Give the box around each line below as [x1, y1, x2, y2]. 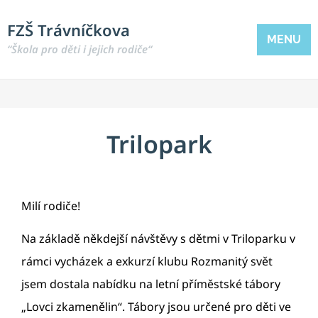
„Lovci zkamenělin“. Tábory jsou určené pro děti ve [21, 299, 291, 315]
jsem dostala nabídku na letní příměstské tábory [21, 276, 280, 292]
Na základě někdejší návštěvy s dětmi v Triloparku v [21, 231, 295, 247]
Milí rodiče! [21, 198, 80, 214]
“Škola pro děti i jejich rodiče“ [7, 42, 152, 56]
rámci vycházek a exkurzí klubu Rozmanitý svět [21, 253, 273, 270]
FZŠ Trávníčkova [7, 19, 130, 40]
